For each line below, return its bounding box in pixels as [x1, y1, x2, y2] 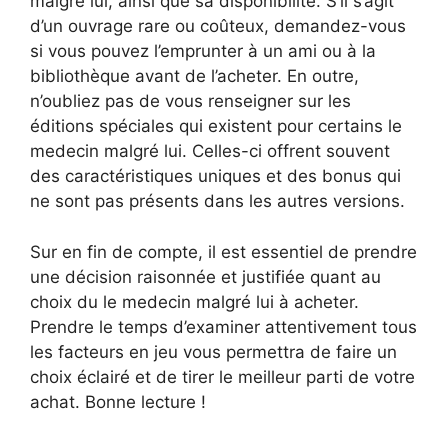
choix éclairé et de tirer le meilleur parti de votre [30, 366, 415, 387]
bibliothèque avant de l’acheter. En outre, [30, 66, 359, 86]
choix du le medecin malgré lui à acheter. [30, 291, 359, 312]
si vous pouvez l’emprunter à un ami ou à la [30, 41, 376, 61]
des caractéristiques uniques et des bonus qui [30, 166, 401, 186]
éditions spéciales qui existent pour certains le [30, 116, 402, 136]
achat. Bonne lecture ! [30, 391, 206, 412]
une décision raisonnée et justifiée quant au [30, 266, 381, 287]
